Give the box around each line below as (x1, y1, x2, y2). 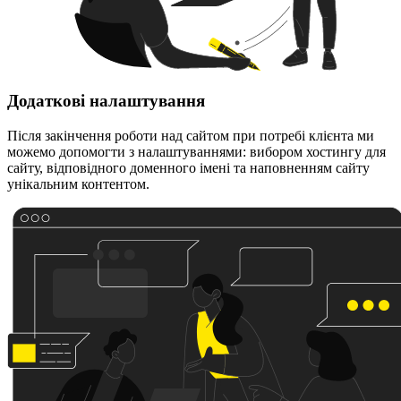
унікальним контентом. (7, 175, 149, 192)
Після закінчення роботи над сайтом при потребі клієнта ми (7, 127, 374, 143)
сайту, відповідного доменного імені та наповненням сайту (7, 159, 370, 175)
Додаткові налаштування (7, 91, 205, 111)
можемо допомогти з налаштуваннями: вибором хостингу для (7, 143, 386, 159)
